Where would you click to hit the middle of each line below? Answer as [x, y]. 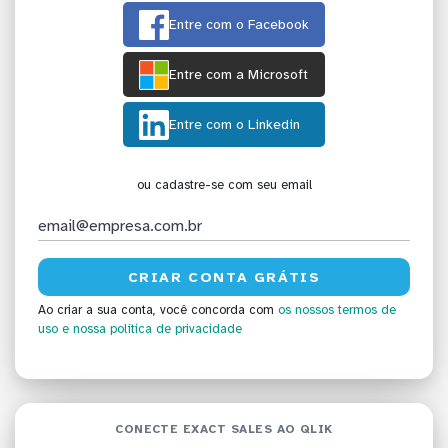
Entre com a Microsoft [238, 75]
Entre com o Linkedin [234, 125]
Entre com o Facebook [239, 25]
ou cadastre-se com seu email [224, 185]
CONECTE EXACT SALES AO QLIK [224, 428]
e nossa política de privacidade [152, 329]
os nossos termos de [337, 310]
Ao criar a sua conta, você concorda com [158, 310]
